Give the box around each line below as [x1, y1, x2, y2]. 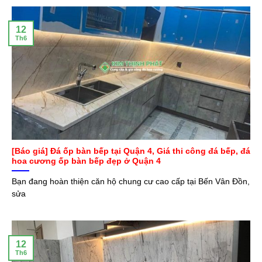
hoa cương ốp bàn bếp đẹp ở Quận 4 [12, 157, 161, 166]
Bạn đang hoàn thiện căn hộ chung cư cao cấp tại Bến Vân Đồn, [12, 177, 250, 186]
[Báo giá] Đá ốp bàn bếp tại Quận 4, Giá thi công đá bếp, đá [12, 147, 250, 156]
